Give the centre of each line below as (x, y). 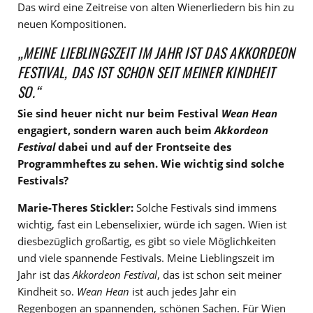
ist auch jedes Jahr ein (183, 292)
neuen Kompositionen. (72, 24)
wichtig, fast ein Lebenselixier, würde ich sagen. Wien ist (152, 225)
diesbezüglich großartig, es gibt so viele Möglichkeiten (147, 241)
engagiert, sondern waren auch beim (116, 130)
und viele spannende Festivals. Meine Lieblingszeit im (146, 258)
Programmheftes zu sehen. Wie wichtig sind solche (151, 164)
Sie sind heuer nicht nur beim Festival (119, 114)
